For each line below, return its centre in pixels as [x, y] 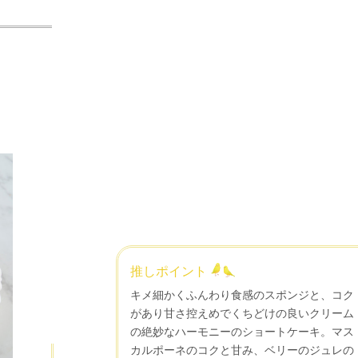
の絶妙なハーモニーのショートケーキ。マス [243, 331]
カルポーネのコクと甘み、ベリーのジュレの [243, 349]
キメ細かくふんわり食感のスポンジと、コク [243, 294]
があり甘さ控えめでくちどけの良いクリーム [243, 312]
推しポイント [169, 270]
